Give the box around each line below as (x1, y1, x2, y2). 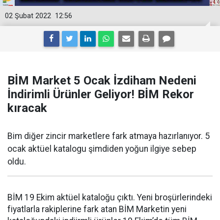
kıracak (7, 101, 47, 115)
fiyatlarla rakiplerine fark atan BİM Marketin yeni (7, 204, 187, 214)
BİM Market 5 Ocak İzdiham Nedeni (7, 74, 196, 87)
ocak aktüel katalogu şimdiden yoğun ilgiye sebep (7, 144, 196, 154)
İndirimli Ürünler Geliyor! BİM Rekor (7, 87, 194, 101)
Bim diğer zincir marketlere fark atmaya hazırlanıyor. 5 (7, 131, 210, 141)
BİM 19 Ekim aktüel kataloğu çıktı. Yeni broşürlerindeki (7, 192, 212, 202)
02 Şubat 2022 (5, 12, 51, 20)
